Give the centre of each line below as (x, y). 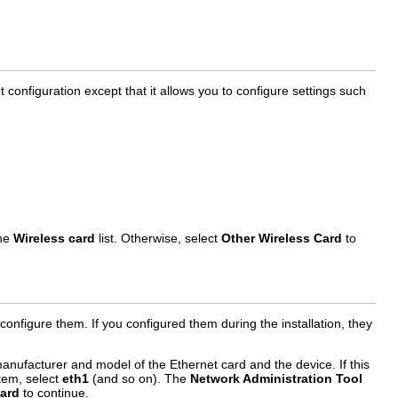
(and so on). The (139, 378)
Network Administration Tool (276, 378)
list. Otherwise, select (158, 238)
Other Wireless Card (282, 238)
